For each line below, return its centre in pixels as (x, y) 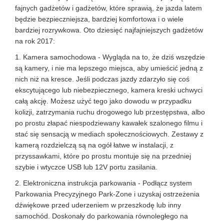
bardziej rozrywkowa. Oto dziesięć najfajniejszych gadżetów (109, 30)
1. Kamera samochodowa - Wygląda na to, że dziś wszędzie (110, 57)
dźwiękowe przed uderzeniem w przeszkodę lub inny (98, 205)
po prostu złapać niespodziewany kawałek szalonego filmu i (109, 123)
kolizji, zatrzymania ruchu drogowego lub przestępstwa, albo (110, 112)
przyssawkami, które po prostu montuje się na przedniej (103, 156)
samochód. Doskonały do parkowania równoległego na (101, 216)
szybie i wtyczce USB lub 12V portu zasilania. (86, 167)
